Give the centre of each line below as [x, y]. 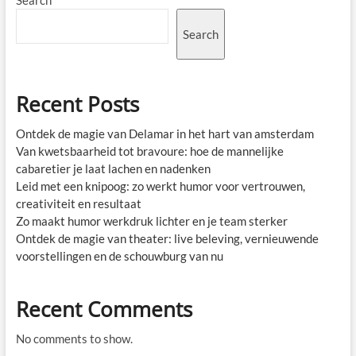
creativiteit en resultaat [78, 203]
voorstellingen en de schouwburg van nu [119, 255]
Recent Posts [77, 104]
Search [200, 34]
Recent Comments [104, 309]
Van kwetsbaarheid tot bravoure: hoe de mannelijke [149, 151]
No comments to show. [74, 338]
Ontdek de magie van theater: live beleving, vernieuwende [167, 238]
